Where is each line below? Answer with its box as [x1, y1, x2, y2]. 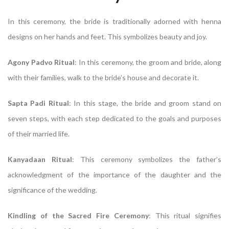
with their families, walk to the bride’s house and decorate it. [8, 73, 199, 82]
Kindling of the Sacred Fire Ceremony [8, 211, 149, 220]
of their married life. [8, 129, 70, 138]
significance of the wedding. [8, 185, 97, 194]
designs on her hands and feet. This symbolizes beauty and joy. [8, 32, 207, 41]
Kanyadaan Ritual [8, 154, 72, 164]
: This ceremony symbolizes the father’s [72, 154, 222, 164]
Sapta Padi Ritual [8, 98, 69, 107]
